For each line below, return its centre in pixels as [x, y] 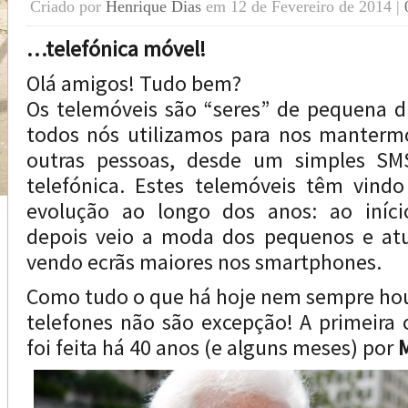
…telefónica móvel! [116, 49]
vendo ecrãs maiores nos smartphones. [204, 262]
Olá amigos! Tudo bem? [134, 83]
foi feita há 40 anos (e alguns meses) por [212, 347]
